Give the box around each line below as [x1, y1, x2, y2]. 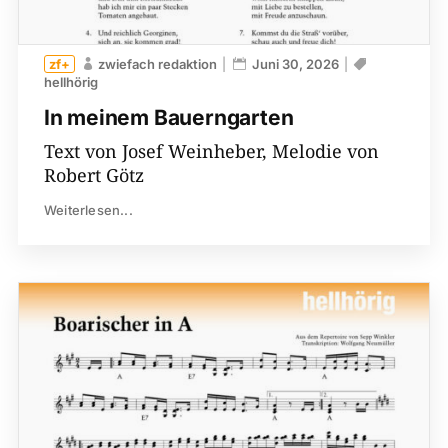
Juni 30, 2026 [251, 56, 339, 73]
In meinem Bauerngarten [43, 105, 294, 131]
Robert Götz [43, 163, 144, 188]
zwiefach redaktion [97, 56, 217, 73]
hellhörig [43, 74, 98, 91]
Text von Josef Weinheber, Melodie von [43, 139, 379, 164]
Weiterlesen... [43, 202, 133, 219]
